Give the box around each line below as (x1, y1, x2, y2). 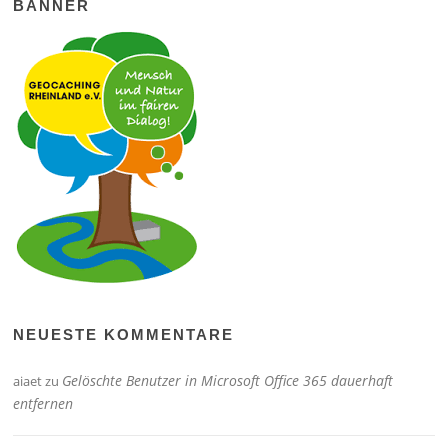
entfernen (13, 393, 74, 413)
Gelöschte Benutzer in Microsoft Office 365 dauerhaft (62, 370, 394, 390)
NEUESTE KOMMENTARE (13, 325, 235, 343)
